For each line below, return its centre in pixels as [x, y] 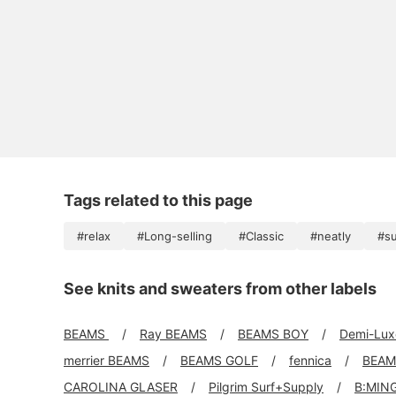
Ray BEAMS [173, 334]
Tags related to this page [158, 200]
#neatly [331, 236]
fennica [310, 360]
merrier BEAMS [107, 360]
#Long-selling [175, 236]
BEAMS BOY [273, 334]
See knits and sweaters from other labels [220, 289]
